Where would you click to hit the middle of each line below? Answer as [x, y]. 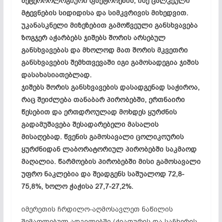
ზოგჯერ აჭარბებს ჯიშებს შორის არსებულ [93, 38]
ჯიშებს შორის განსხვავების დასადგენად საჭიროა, [110, 87]
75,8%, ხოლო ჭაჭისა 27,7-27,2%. [77, 186]
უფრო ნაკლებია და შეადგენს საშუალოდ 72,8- [103, 174]
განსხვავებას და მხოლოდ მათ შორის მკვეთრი [104, 50]
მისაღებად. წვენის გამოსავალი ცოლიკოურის [102, 137]
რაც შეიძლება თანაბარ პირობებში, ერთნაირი [103, 100]
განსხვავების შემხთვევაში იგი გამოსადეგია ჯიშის [110, 62]
